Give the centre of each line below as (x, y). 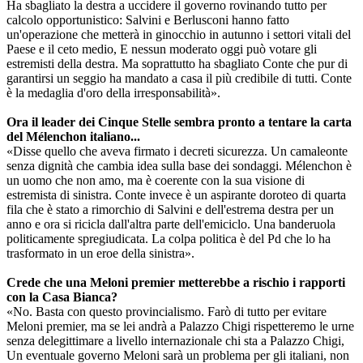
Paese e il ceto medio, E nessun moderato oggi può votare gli (162, 49)
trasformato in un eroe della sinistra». (100, 253)
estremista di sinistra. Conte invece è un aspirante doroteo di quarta (176, 194)
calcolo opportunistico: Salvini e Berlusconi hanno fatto (148, 19)
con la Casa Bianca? (62, 297)
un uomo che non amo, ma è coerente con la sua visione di (156, 180)
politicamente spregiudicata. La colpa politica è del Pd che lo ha (169, 238)
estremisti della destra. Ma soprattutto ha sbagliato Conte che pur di (177, 63)
